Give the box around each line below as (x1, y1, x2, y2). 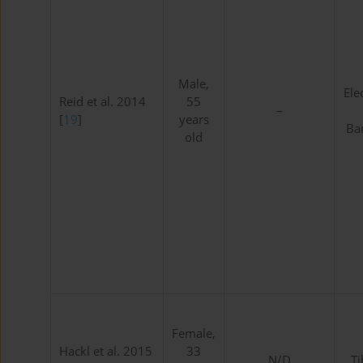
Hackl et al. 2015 (59, 343, 152, 361)
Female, (172, 325, 216, 343)
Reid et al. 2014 (59, 93, 146, 111)
